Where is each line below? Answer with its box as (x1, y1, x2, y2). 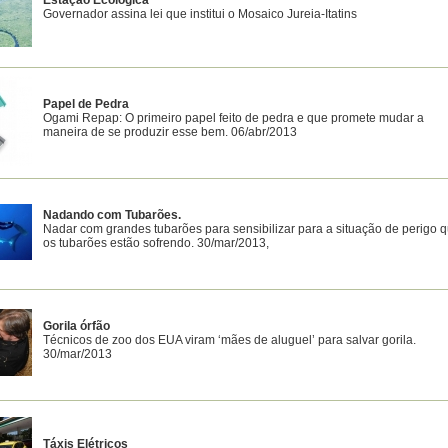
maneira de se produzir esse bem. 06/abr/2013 (43, 125, 297, 139)
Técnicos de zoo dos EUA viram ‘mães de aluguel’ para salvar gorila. (43, 333, 416, 347)
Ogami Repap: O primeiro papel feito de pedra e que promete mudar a (43, 111, 424, 125)
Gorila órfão (43, 319, 110, 333)
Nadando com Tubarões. (43, 208, 181, 222)
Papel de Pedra (43, 97, 129, 111)
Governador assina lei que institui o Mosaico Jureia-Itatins (43, 7, 357, 21)
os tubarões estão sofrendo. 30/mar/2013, (43, 236, 269, 250)
